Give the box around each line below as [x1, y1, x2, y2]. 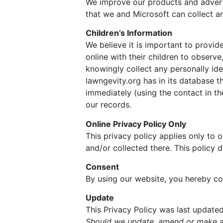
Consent [86, 162, 119, 172]
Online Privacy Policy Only [86, 118, 186, 129]
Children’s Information [86, 28, 172, 38]
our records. [86, 100, 131, 110]
